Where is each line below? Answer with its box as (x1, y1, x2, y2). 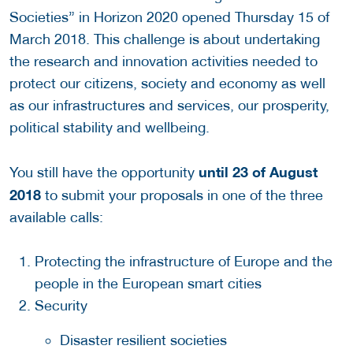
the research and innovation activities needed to (9, 53, 318, 70)
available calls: (9, 209, 103, 226)
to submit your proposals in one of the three (41, 187, 323, 204)
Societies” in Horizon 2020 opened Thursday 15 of (9, 9, 329, 26)
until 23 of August (195, 163, 318, 181)
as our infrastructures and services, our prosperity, (9, 97, 329, 114)
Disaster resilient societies (60, 332, 227, 349)
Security (35, 297, 87, 314)
